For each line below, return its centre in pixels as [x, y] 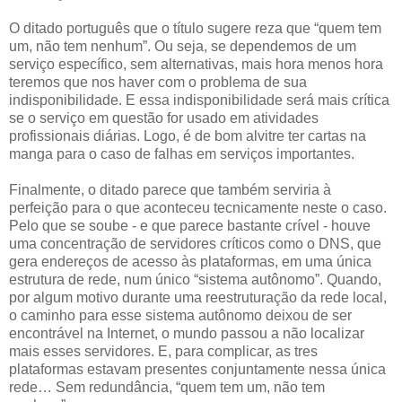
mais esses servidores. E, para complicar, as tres [163, 351]
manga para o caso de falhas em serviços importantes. [182, 153]
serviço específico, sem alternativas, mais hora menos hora [196, 64]
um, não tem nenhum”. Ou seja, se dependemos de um [183, 46]
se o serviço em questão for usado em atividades [164, 118]
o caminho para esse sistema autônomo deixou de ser [180, 315]
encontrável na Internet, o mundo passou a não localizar [187, 333]
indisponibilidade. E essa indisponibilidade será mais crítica [199, 100]
